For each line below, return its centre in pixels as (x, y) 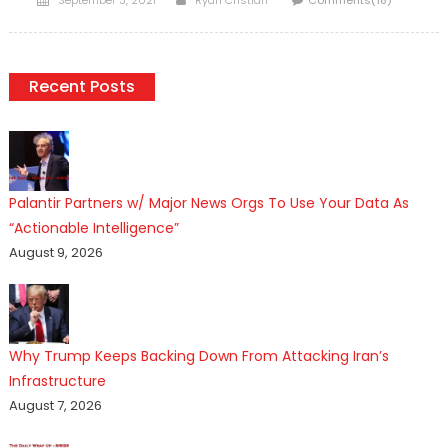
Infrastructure (57, 381)
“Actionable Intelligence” (93, 228)
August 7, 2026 (55, 406)
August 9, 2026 (55, 253)
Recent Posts (81, 87)
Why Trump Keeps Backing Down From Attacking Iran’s (198, 356)
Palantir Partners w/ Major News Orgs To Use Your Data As (208, 203)
